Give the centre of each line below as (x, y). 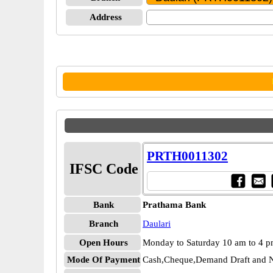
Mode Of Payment (104, 260)
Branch (104, 224)
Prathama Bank (174, 205)
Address (105, 17)
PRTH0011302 (187, 156)
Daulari (157, 224)
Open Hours (104, 243)
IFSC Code (104, 169)
